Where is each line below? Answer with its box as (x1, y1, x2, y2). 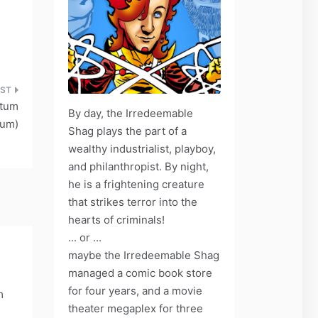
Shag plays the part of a (68, 124, 187, 138)
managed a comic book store (68, 265, 212, 280)
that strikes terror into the (68, 194, 197, 209)
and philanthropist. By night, (68, 159, 209, 173)
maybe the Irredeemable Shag (68, 248, 219, 262)
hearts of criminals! (68, 212, 165, 226)
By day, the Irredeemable (68, 106, 193, 120)
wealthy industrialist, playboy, (68, 141, 216, 155)
